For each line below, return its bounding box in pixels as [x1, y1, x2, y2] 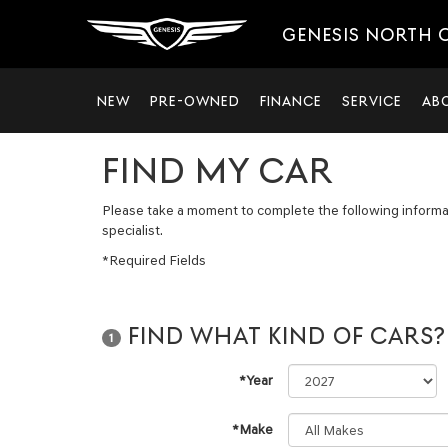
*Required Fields [102, 252, 206, 269]
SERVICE [342, 93, 402, 109]
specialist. [102, 222, 163, 239]
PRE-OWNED [150, 93, 240, 109]
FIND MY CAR [102, 150, 333, 192]
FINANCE [260, 93, 322, 109]
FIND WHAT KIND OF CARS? [121, 322, 446, 350]
